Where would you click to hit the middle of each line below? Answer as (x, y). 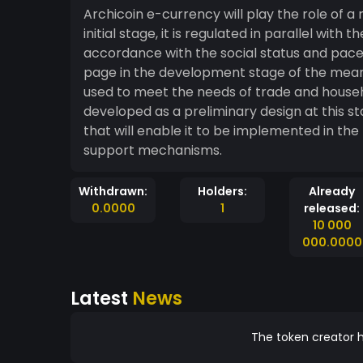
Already (332, 191)
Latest (101, 298)
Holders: (222, 191)
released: (332, 208)
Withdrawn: (113, 191)
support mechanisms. (153, 150)
